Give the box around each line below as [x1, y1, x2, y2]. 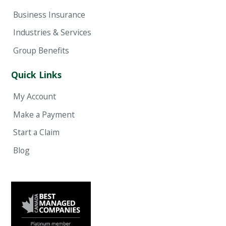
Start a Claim [13, 127, 60, 138]
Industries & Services [13, 27, 91, 38]
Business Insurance [13, 9, 85, 20]
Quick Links [11, 68, 62, 81]
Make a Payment [13, 108, 75, 120]
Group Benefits [13, 44, 69, 56]
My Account [13, 91, 56, 102]
